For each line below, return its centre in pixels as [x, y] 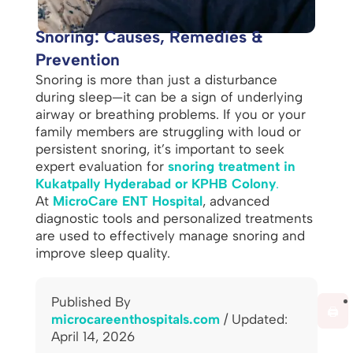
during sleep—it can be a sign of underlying [169, 97]
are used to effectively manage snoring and [170, 235]
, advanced [236, 201]
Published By [91, 301]
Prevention [77, 59]
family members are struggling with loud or [168, 131]
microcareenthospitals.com [135, 319]
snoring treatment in [231, 166]
